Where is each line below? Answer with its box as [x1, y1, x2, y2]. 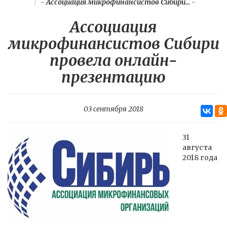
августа [182, 143, 212, 152]
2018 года [182, 153, 217, 162]
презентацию [61, 67, 166, 87]
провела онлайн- [50, 51, 177, 70]
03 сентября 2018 [84, 104, 143, 113]
